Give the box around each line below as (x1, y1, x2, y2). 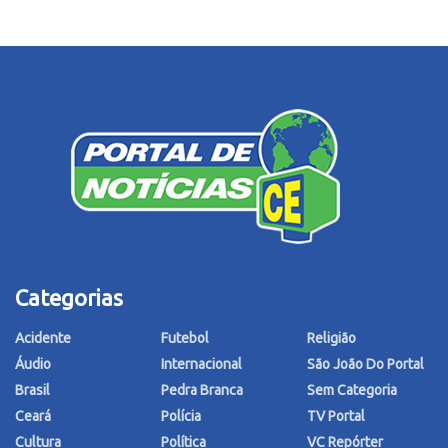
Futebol (161, 330, 209, 347)
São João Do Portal (307, 356, 424, 373)
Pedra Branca (161, 382, 243, 399)
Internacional (161, 356, 242, 373)
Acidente (15, 330, 71, 347)
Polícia (161, 408, 201, 425)
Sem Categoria (307, 382, 397, 399)
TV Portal (307, 408, 365, 425)
